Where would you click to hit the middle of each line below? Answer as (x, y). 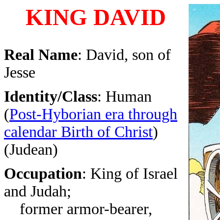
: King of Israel (130, 174)
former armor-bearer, (78, 209)
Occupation (43, 174)
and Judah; (38, 191)
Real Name (41, 55)
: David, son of (124, 55)
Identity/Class (51, 96)
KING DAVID (96, 17)
